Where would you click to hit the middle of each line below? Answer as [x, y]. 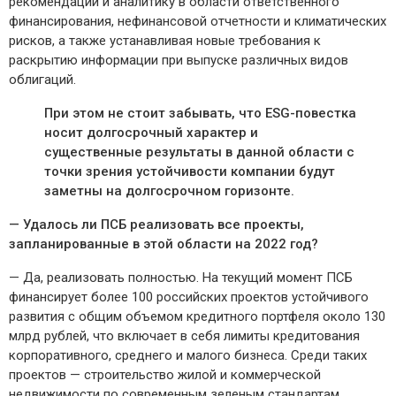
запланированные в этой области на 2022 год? [164, 244]
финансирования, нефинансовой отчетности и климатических [198, 22]
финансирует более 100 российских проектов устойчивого [189, 297]
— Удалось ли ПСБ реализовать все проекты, [156, 225]
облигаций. [42, 80]
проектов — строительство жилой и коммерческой [165, 375]
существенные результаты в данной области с [199, 152]
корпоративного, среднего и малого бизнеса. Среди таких [188, 356]
